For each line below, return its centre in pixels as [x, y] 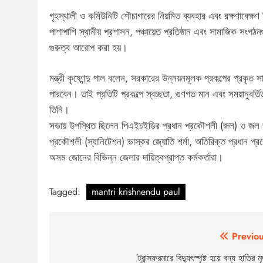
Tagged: [66, 191]
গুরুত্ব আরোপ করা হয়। [88, 47]
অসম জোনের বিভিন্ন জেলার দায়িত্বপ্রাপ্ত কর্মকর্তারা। [136, 158]
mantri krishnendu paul [136, 191]
